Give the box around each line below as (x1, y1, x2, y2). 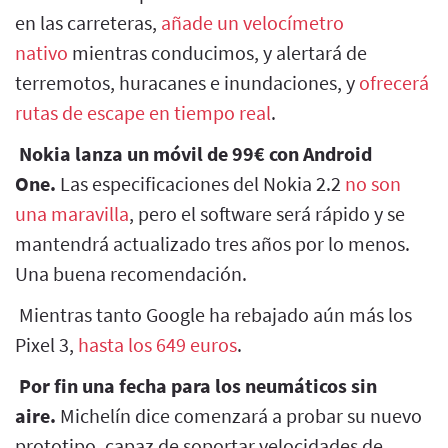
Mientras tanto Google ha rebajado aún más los (15, 301, 412, 327)
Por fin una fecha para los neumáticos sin (19, 372, 377, 398)
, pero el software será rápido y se (129, 200, 405, 226)
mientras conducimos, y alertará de (68, 39, 367, 65)
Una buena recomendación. (15, 260, 247, 286)
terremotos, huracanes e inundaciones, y (15, 69, 359, 95)
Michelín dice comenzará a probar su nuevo (56, 402, 422, 428)
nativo (15, 39, 68, 65)
